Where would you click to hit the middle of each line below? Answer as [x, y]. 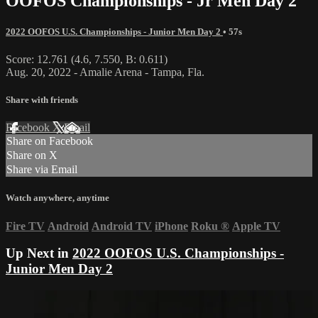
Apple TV [256, 226]
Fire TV [25, 226]
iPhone [171, 226]
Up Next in [39, 253]
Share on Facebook [50, 141]
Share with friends [42, 100]
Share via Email [42, 170]
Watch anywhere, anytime [57, 198]
